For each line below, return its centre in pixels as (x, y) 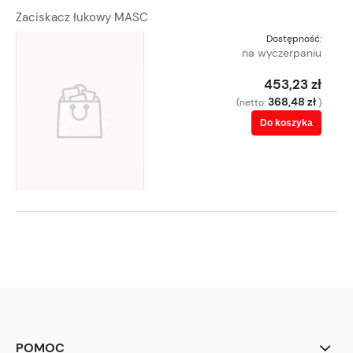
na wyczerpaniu (282, 52)
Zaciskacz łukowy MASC (82, 17)
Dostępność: (294, 38)
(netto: (252, 102)
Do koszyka (286, 123)
